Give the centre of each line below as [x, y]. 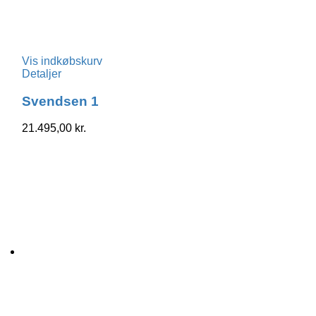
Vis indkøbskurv [62, 61]
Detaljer [42, 73]
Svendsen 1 [61, 101]
